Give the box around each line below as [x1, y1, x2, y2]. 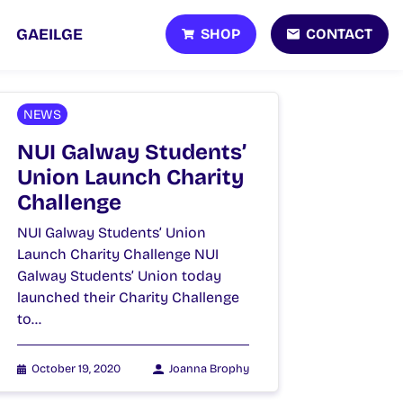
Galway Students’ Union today [17, 266, 221, 284]
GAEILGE [16, 25, 83, 45]
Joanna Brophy [169, 361, 249, 375]
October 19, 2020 [31, 361, 121, 375]
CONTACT [306, 25, 372, 42]
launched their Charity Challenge [17, 288, 239, 306]
